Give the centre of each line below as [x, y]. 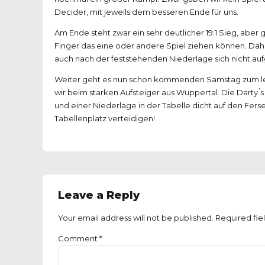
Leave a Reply [99, 195]
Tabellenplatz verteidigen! [105, 118]
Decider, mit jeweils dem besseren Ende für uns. [146, 12]
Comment [79, 238]
